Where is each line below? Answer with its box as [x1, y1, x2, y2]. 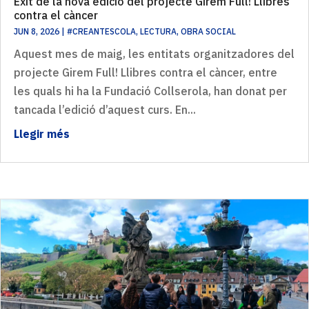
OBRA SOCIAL [181, 26, 236, 37]
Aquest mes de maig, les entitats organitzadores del [14, 47, 295, 61]
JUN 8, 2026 [14, 26, 59, 37]
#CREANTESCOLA [67, 26, 136, 37]
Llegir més [14, 127, 70, 141]
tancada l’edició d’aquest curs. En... [14, 103, 196, 117]
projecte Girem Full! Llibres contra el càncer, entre [14, 66, 277, 80]
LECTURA [140, 26, 177, 37]
